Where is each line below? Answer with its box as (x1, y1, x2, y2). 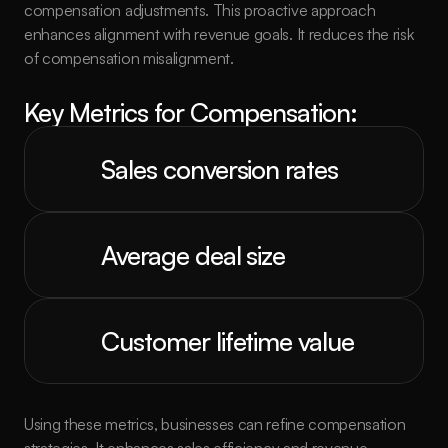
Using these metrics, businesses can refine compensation (24, 414, 406, 434)
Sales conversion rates (101, 153, 339, 185)
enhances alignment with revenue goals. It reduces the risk (24, 24, 414, 44)
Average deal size (101, 239, 286, 271)
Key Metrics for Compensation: (24, 96, 357, 128)
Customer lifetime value (101, 325, 355, 357)
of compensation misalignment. (24, 48, 234, 68)
